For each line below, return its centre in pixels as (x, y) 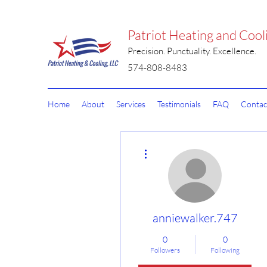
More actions (170, 146)
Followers (165, 250)
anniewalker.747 (195, 218)
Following (225, 250)
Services (131, 104)
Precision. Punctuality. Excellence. (192, 51)
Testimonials (179, 104)
